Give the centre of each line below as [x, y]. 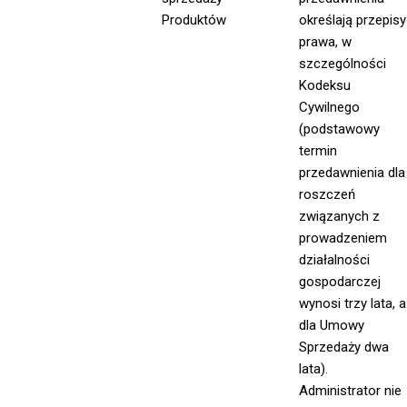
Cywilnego [330, 108]
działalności [335, 260]
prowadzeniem [343, 238]
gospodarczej [340, 282]
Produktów [194, 20]
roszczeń [328, 195]
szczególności [343, 64]
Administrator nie [351, 391]
